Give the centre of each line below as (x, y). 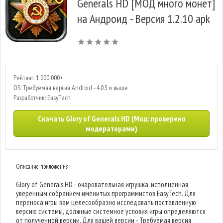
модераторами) (111, 128)
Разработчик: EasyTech (42, 98)
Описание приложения (43, 167)
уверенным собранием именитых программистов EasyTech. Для (106, 193)
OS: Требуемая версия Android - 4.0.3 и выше (71, 88)
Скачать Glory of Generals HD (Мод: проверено (111, 118)
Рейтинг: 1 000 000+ (38, 78)
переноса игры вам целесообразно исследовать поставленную (106, 202)
